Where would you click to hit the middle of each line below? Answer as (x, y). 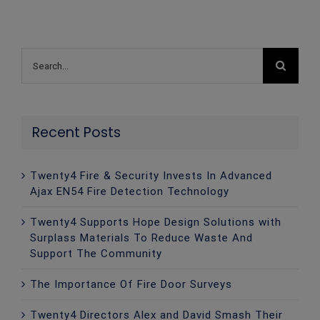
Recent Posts (76, 133)
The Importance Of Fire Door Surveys (131, 284)
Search (39, 55)
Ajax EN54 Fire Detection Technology (130, 191)
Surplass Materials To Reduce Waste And (141, 237)
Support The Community (96, 253)
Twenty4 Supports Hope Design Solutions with (156, 222)
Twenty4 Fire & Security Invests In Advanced (151, 175)
